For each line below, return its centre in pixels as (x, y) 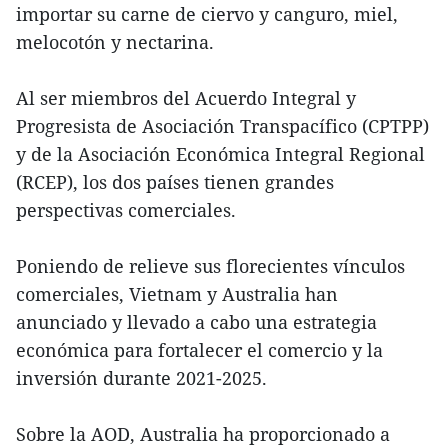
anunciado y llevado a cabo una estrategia (196, 322)
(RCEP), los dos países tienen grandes (175, 182)
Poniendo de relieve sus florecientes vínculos (210, 266)
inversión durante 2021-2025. (141, 378)
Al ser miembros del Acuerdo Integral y (186, 98)
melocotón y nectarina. (115, 42)
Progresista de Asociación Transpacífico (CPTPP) (222, 126)
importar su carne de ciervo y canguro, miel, (207, 14)
